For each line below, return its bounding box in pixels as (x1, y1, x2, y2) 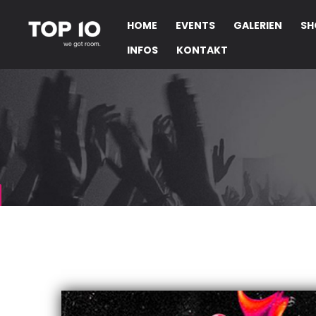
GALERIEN (233, 18, 283, 32)
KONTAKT (176, 43, 229, 57)
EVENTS (176, 18, 216, 32)
